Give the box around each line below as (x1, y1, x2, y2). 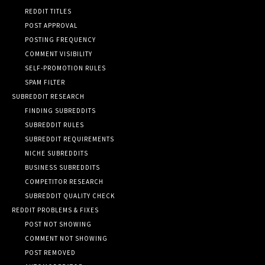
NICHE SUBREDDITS (25, 148, 88, 157)
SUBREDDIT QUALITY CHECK (25, 191, 115, 200)
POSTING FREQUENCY (25, 35, 96, 44)
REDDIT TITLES (25, 7, 72, 15)
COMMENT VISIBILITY (25, 49, 92, 58)
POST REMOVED (25, 248, 76, 257)
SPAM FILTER (25, 77, 65, 86)
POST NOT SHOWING (25, 219, 92, 228)
